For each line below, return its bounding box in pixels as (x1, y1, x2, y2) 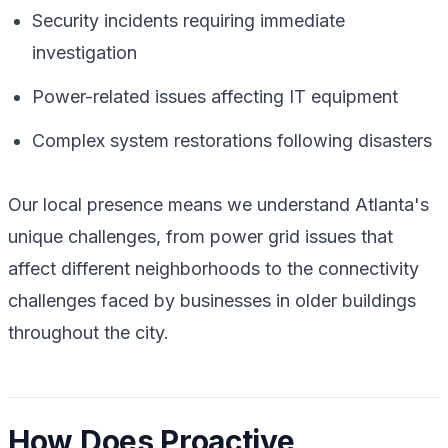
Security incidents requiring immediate (32, 9, 345, 31)
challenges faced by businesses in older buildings (8, 289, 416, 311)
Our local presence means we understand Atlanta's (8, 193, 429, 215)
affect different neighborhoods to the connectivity (8, 257, 419, 279)
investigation (32, 41, 137, 63)
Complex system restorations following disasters (32, 129, 432, 151)
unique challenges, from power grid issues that (8, 225, 393, 247)
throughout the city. (8, 321, 169, 343)
